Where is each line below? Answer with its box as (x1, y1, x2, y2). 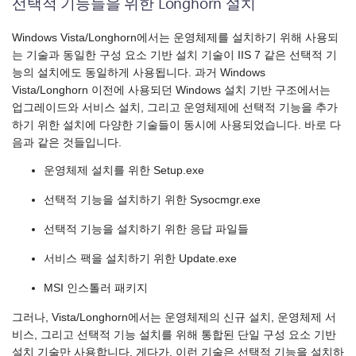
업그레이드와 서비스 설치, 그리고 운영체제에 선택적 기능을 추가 (12, 101, 338, 114)
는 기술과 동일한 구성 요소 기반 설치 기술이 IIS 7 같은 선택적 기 (12, 48, 337, 61)
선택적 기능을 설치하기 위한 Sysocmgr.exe (44, 194, 261, 207)
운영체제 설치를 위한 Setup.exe (44, 164, 204, 177)
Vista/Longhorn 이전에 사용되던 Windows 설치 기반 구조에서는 (12, 83, 331, 96)
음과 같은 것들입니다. (12, 136, 122, 149)
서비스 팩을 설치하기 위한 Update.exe (44, 253, 237, 265)
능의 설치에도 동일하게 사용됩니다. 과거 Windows (12, 66, 265, 79)
